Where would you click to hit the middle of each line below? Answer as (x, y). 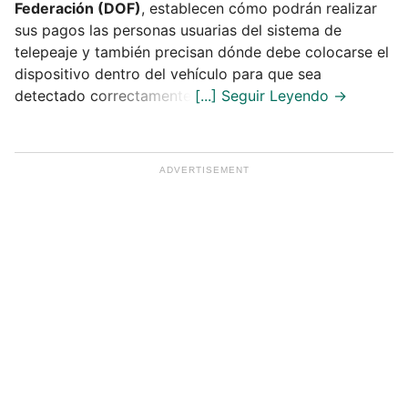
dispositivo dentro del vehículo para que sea (168, 73)
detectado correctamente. (105, 95)
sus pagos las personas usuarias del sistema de (178, 30)
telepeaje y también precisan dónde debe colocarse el (202, 51)
